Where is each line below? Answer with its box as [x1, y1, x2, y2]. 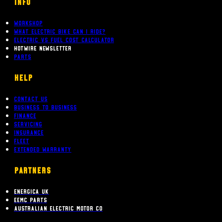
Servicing [14, 119, 42, 128]
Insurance [14, 128, 44, 137]
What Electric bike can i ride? [14, 27, 106, 36]
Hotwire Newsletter [14, 44, 71, 53]
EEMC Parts [14, 195, 47, 204]
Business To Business [14, 103, 77, 111]
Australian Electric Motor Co [14, 204, 103, 213]
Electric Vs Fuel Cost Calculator [14, 35, 114, 44]
